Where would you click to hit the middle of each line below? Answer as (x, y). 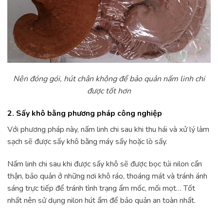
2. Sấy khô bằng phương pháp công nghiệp (85, 113)
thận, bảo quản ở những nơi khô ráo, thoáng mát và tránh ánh (107, 176)
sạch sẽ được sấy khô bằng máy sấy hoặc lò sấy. (88, 141)
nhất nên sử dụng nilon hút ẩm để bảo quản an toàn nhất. (102, 200)
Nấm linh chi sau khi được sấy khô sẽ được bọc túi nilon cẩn (105, 164)
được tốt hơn (109, 91)
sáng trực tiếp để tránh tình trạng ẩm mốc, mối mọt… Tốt (101, 188)
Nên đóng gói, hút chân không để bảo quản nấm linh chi (109, 79)
